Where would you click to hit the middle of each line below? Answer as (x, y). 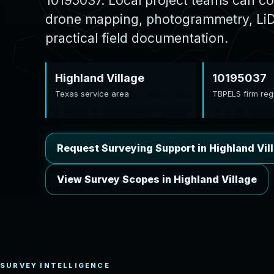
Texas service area (92, 94)
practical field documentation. (137, 38)
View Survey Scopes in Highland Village (157, 179)
